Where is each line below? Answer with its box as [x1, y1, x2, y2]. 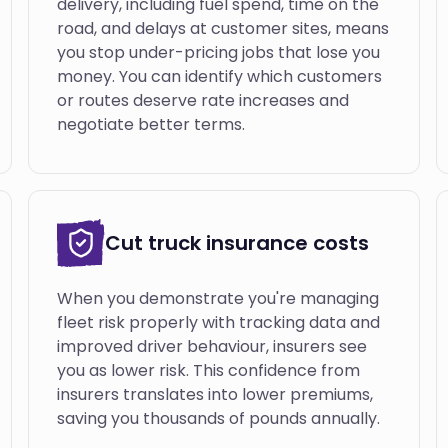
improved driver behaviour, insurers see [56, 335, 367, 358]
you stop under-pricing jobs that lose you [56, 41, 380, 64]
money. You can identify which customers [56, 65, 382, 88]
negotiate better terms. [56, 113, 245, 136]
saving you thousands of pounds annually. [56, 407, 380, 430]
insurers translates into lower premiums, [56, 383, 373, 406]
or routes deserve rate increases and [56, 89, 349, 112]
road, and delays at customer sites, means [56, 17, 389, 40]
